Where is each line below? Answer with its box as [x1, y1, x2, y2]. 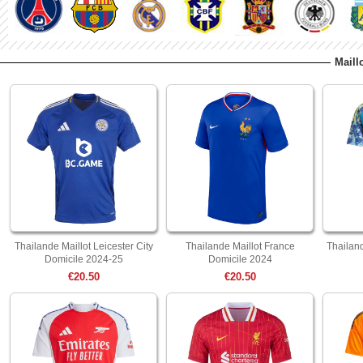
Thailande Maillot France [185, 241, 295, 252]
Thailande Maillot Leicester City [14, 241, 153, 252]
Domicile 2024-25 [44, 254, 123, 265]
